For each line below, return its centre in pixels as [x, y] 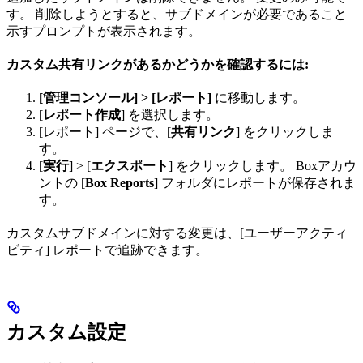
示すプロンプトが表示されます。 [104, 32]
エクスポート [130, 166]
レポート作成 [82, 115]
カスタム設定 [66, 333]
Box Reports [120, 183]
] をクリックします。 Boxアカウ [263, 166]
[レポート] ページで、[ [105, 132]
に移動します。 [258, 98]
